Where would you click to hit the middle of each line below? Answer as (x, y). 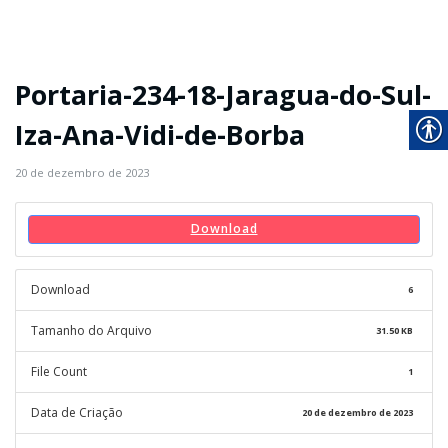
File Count (59, 371)
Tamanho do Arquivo (91, 330)
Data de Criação (77, 412)
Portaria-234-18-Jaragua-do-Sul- (223, 94)
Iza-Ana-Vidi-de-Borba (160, 134)
